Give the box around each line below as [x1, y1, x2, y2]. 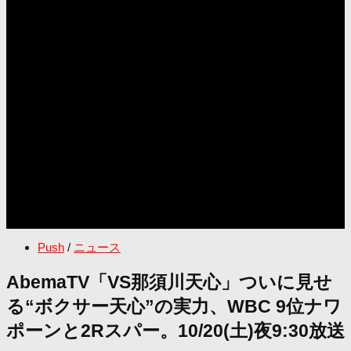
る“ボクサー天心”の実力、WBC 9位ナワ [6, 296, 342, 317]
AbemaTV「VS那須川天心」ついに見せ [6, 272, 332, 292]
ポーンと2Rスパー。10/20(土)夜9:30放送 [6, 320, 345, 341]
